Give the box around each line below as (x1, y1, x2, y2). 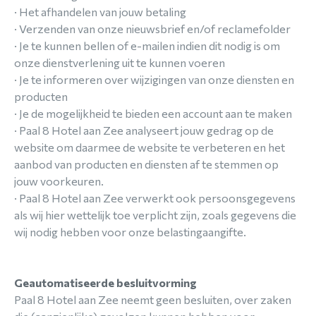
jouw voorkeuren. (14, 174, 104, 188)
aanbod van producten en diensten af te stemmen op (14, 157, 279, 171)
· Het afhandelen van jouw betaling (14, 5, 186, 18)
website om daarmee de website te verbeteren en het (14, 140, 285, 154)
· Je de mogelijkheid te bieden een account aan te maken (14, 107, 292, 120)
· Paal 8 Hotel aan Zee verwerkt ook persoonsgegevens (14, 191, 296, 205)
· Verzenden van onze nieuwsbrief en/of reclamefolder (14, 22, 291, 35)
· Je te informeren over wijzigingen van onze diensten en (14, 73, 294, 86)
